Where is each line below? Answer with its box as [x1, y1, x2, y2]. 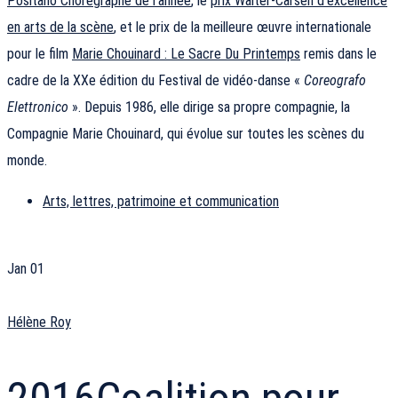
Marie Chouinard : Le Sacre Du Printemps [72, 45, 300, 63]
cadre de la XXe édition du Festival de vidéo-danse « [7, 72, 304, 90]
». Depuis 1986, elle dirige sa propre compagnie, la [68, 99, 350, 116]
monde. [7, 152, 47, 170]
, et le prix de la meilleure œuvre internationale [114, 19, 371, 36]
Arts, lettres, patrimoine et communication [43, 193, 279, 211]
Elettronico [7, 99, 68, 116]
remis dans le [300, 45, 377, 63]
